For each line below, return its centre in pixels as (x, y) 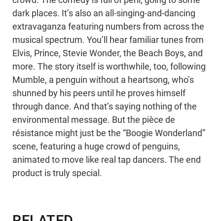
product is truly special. (57, 173)
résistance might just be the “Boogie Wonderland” (109, 133)
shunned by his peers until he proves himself (99, 93)
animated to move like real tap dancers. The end (107, 160)
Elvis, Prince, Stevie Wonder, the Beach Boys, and (108, 54)
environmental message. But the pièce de (94, 120)
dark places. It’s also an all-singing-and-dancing (104, 14)
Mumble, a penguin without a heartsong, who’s (103, 80)
